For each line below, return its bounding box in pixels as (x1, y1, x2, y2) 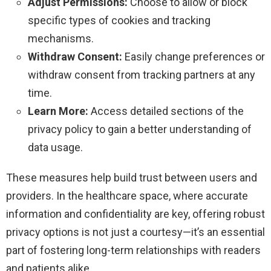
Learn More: (28, 105, 88, 118)
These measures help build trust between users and (6, 171, 257, 184)
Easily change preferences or (122, 50, 265, 64)
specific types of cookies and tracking (28, 14, 211, 27)
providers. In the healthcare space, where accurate (6, 189, 248, 203)
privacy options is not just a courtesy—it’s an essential (6, 226, 265, 239)
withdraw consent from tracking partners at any (28, 68, 255, 82)
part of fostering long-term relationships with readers (6, 244, 261, 257)
